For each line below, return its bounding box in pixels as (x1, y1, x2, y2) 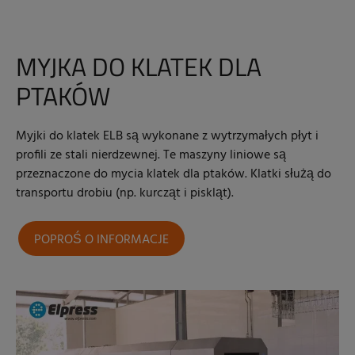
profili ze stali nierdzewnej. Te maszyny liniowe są (16, 145, 286, 166)
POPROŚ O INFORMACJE (34, 230, 169, 251)
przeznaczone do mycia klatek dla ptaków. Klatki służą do (16, 164, 331, 185)
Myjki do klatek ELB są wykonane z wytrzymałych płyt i (16, 126, 319, 147)
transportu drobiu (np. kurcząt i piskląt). (16, 183, 234, 204)
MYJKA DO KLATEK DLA (16, 48, 261, 86)
